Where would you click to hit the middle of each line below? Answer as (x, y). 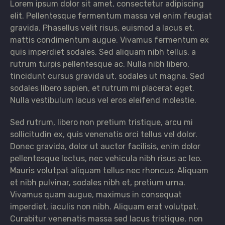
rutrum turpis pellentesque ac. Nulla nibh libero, (100, 64)
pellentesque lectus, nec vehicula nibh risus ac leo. (106, 159)
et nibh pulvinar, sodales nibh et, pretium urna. (98, 183)
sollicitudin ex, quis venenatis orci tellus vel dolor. (104, 135)
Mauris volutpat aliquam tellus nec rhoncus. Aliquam (109, 171)
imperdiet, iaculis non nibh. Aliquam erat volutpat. (104, 207)
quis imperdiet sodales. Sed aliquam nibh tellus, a (103, 52)
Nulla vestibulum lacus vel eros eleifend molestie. (103, 100)
